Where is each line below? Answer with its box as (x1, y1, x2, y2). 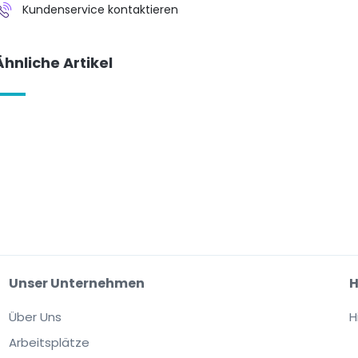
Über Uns (8, 308, 62, 326)
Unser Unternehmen (8, 274, 145, 293)
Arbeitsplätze (8, 334, 89, 352)
